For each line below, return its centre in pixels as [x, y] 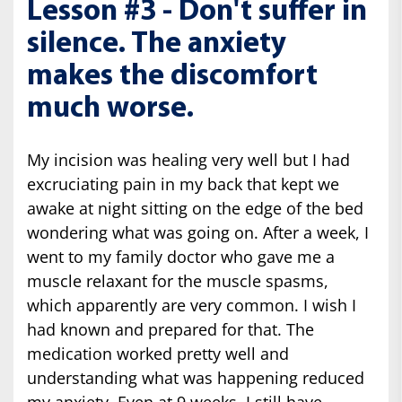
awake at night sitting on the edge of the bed [195, 208]
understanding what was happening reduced [196, 377]
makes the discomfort [172, 76]
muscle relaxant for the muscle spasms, [178, 280]
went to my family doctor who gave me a [181, 256]
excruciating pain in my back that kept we [183, 184]
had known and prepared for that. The [170, 329]
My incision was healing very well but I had [188, 159]
